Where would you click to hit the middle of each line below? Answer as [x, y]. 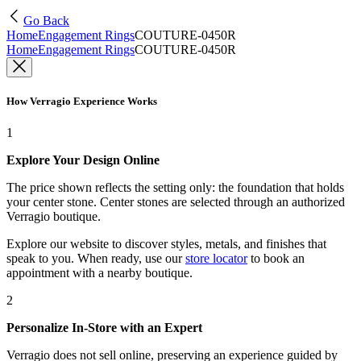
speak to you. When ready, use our [94, 259]
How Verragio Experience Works [82, 102]
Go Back [46, 21]
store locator [216, 259]
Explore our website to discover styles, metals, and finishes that [166, 244]
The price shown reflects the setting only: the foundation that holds [175, 188]
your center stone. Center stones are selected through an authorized [176, 202]
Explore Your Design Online [83, 160]
